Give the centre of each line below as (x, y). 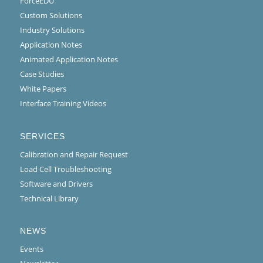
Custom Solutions (51, 16)
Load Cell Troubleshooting (65, 169)
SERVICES (42, 136)
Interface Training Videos (63, 104)
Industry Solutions (52, 30)
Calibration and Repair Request (74, 154)
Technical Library (49, 198)
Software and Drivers (56, 183)
